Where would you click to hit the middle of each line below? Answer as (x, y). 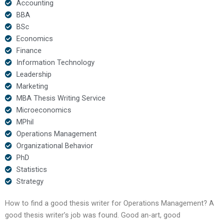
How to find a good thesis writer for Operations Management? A (110, 203)
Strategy (30, 181)
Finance (29, 50)
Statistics (31, 169)
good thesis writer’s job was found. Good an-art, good (93, 215)
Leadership (34, 74)
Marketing (32, 86)
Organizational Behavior (55, 145)
